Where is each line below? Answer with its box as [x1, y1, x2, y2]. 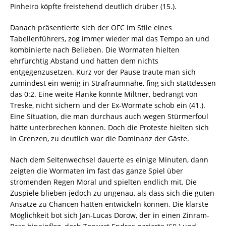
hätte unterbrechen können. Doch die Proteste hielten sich [10, 123, 209, 132]
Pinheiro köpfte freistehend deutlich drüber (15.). [10, 2, 177, 11]
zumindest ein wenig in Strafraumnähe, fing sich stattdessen [10, 78, 216, 88]
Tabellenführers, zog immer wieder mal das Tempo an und [10, 34, 209, 43]
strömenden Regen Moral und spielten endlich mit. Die [10, 177, 197, 187]
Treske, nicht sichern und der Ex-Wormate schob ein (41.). [10, 100, 205, 110]
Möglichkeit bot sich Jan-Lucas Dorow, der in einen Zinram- [10, 210, 209, 220]
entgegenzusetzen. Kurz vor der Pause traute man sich [10, 67, 196, 77]
